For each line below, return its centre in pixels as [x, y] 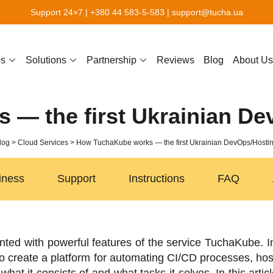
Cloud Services [43, 142]
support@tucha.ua [207, 12]
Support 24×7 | [59, 12]
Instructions [157, 179]
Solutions [46, 59]
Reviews [175, 59]
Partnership [112, 59]
